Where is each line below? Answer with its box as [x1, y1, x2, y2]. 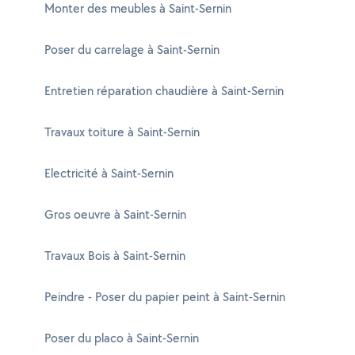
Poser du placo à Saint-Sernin [44, 330, 199, 346]
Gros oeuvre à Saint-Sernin [44, 206, 186, 223]
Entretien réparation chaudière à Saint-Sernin [44, 82, 284, 99]
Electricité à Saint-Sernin [44, 165, 174, 181]
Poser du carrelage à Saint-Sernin [44, 41, 219, 58]
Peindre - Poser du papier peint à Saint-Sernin [44, 288, 285, 305]
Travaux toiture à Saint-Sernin [44, 124, 200, 140]
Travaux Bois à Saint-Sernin [44, 247, 185, 264]
